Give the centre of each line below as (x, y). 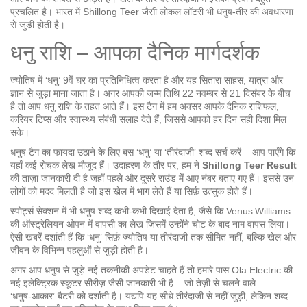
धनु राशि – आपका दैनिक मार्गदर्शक (135, 52)
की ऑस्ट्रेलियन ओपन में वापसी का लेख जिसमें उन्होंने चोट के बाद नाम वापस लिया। (150, 224)
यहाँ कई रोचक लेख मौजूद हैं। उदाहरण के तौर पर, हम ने (106, 165)
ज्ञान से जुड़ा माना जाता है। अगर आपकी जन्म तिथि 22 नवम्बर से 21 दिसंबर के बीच (150, 93)
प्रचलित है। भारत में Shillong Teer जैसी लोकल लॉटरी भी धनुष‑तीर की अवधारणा (152, 12)
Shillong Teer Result (249, 165)
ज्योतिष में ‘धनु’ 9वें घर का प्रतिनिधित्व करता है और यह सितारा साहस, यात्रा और (147, 80)
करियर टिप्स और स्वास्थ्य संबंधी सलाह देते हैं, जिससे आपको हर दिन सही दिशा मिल (148, 119)
